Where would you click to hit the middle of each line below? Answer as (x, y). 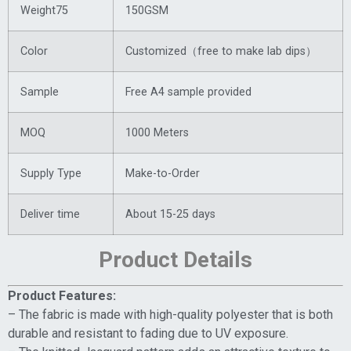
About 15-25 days (170, 215)
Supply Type (51, 174)
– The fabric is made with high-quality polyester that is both (170, 315)
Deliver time (50, 215)
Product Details (175, 260)
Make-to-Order (163, 174)
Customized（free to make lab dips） (221, 52)
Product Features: (62, 296)
